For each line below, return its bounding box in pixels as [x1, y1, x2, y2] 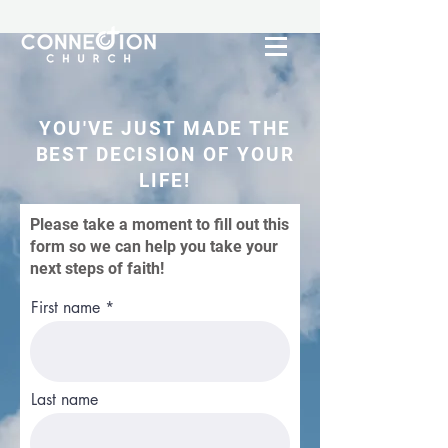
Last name [31, 389, 98, 410]
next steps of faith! [30, 259, 164, 278]
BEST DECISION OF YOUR [35, 143, 295, 166]
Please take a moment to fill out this [30, 215, 289, 234]
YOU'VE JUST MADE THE [39, 117, 291, 140]
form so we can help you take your [30, 237, 278, 256]
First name [31, 297, 100, 318]
